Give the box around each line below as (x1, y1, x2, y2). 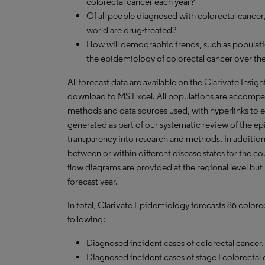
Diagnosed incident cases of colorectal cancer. (86, 237, 264, 248)
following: (67, 214, 105, 225)
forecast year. (67, 176, 118, 187)
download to (67, 91, 118, 102)
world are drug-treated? (86, 24, 176, 35)
